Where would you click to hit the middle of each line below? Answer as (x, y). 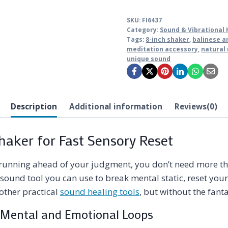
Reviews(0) (196, 106)
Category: (144, 30)
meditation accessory (163, 49)
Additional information (116, 106)
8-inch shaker (168, 39)
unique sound (149, 59)
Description (34, 106)
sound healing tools (100, 191)
